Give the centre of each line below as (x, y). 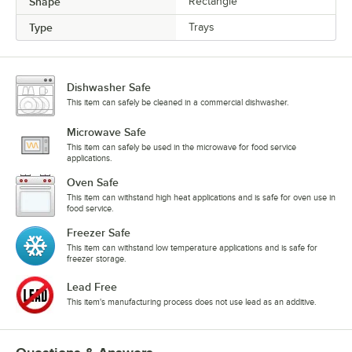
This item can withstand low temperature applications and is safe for (192, 247)
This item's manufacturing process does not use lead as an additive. (192, 301)
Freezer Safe (99, 232)
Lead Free (92, 286)
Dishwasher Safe (109, 87)
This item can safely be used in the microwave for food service (181, 147)
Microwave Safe (106, 132)
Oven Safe (93, 182)
